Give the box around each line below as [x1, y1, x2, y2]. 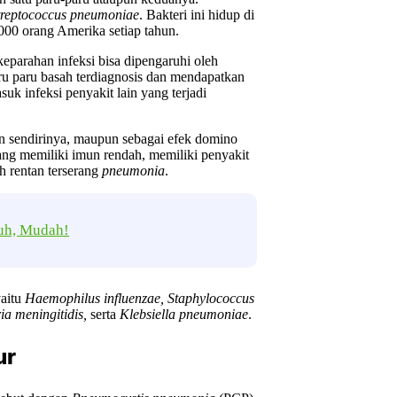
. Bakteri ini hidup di [139, 7, 254, 23]
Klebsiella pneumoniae [120, 306, 248, 322]
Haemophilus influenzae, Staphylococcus [25, 290, 254, 306]
